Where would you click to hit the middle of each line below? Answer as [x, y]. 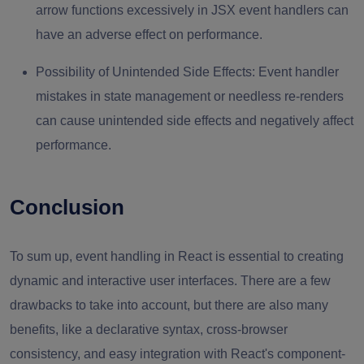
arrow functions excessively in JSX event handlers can [192, 11]
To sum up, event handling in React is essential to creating [177, 257]
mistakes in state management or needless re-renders [190, 97]
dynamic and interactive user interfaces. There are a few [170, 281]
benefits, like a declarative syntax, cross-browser [149, 330]
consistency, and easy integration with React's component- [178, 354]
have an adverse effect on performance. [149, 35]
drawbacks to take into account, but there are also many [169, 305]
